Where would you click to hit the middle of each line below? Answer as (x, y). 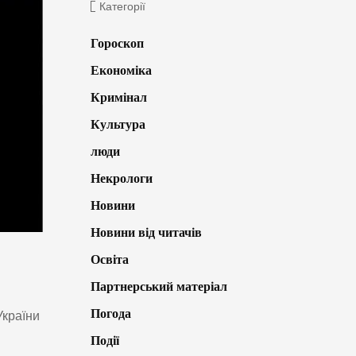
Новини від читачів (146, 232)
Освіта (109, 259)
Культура (118, 124)
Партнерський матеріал (159, 286)
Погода (110, 313)
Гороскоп (117, 43)
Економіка (121, 70)
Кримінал (118, 97)
